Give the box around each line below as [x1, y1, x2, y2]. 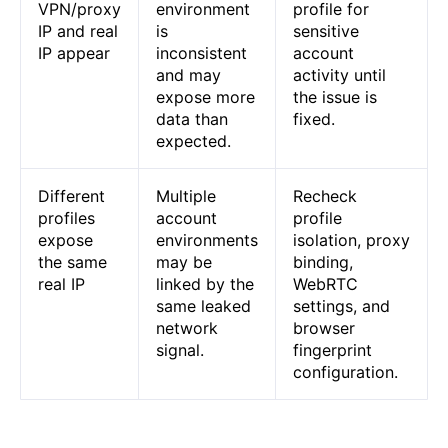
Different [37, 186, 105, 207]
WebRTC [292, 274, 358, 295]
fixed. [292, 109, 335, 130]
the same [37, 252, 107, 273]
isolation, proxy [292, 230, 410, 251]
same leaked [155, 296, 251, 317]
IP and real [37, 21, 118, 42]
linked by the [155, 274, 254, 295]
